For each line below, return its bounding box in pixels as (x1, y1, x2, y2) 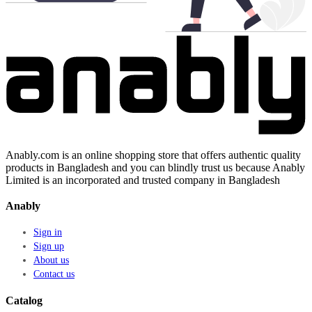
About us (33, 254, 69, 265)
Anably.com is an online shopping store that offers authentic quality (6, 148, 301, 161)
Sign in (33, 226, 62, 237)
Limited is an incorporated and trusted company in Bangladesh (6, 173, 280, 186)
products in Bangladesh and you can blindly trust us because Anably (6, 161, 305, 173)
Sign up (33, 240, 64, 251)
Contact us (33, 268, 75, 279)
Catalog (6, 294, 42, 306)
